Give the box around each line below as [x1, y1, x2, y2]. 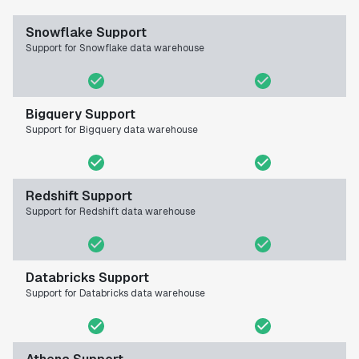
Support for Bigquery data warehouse [26, 123, 198, 137]
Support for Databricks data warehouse [26, 287, 205, 301]
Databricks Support [26, 269, 149, 287]
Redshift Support [26, 188, 132, 205]
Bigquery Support [26, 106, 135, 123]
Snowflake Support [26, 24, 147, 42]
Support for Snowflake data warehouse [26, 42, 204, 55]
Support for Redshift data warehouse [26, 205, 196, 219]
